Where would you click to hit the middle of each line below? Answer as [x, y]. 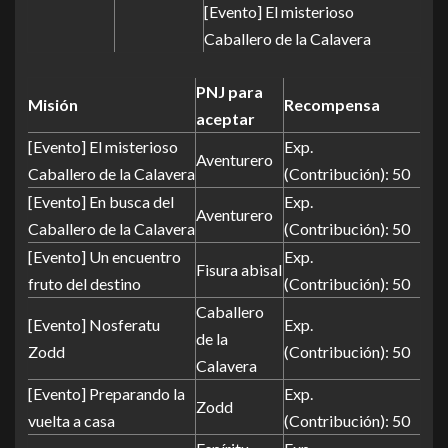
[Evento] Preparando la [106, 393]
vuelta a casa [71, 420]
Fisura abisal [239, 269]
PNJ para [229, 91]
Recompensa [332, 104]
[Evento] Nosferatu [94, 324]
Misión [53, 104]
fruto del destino [84, 283]
